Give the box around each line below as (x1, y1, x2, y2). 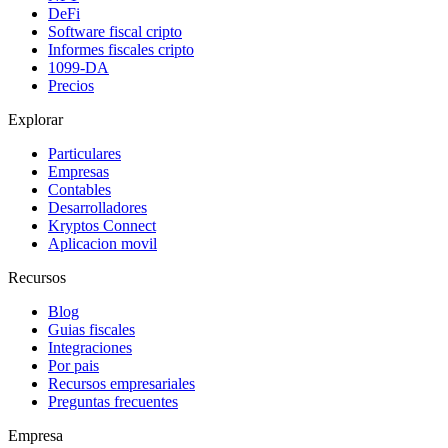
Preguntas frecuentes (48, 393, 178, 411)
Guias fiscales (48, 321, 135, 339)
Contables (48, 181, 111, 199)
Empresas (48, 163, 109, 181)
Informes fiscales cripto (48, 41, 194, 59)
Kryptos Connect (48, 217, 156, 235)
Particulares (48, 145, 121, 163)
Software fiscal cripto (48, 23, 182, 41)
